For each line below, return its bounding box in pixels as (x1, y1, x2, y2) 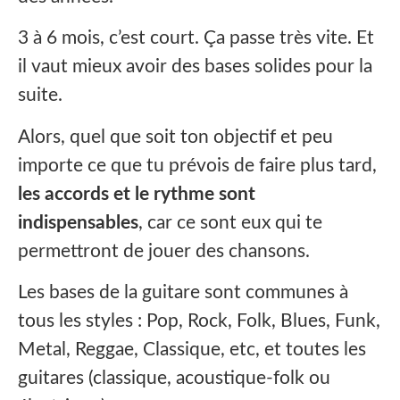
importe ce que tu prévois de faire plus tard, (18, 155, 377, 175)
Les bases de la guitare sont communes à (18, 282, 348, 302)
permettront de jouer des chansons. (18, 241, 310, 261)
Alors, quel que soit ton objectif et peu (18, 127, 333, 146)
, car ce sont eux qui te (138, 212, 322, 232)
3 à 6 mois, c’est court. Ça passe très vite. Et (18, 29, 374, 48)
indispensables (18, 212, 138, 232)
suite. (18, 86, 62, 105)
